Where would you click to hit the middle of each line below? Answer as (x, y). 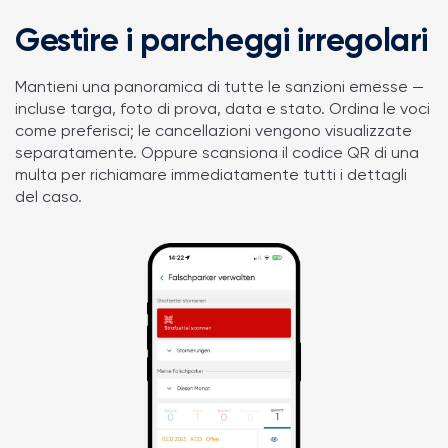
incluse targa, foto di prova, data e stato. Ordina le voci (222, 110)
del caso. (48, 198)
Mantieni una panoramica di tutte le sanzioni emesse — (219, 88)
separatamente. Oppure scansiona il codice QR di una (217, 154)
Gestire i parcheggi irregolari (221, 42)
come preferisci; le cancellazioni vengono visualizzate (213, 132)
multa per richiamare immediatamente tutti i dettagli (211, 176)
